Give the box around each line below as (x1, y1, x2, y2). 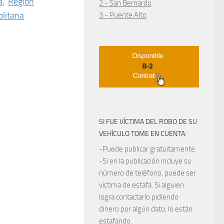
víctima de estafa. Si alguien (99, 180, 184, 190)
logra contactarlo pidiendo (99, 192, 178, 202)
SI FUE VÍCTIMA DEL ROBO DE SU (99, 117, 197, 126)
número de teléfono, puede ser (99, 168, 196, 178)
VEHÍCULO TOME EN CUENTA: (99, 129, 186, 138)
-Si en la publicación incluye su (99, 156, 191, 166)
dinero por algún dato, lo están (99, 204, 192, 214)
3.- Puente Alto (99, 10, 146, 19)
